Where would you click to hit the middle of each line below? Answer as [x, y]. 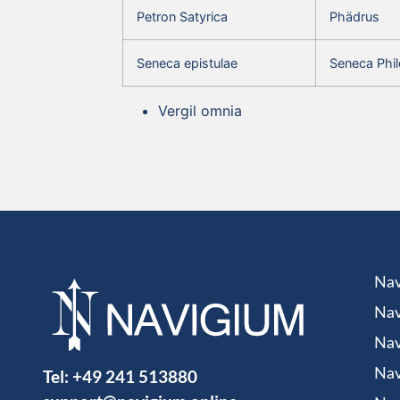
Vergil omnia [200, 110]
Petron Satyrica [182, 16]
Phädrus [354, 16]
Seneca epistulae [187, 62]
